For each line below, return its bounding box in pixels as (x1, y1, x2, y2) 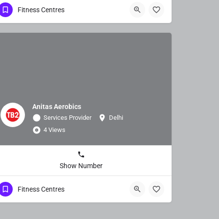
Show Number (60, 161, 103, 170)
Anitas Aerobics (32, 102, 81, 110)
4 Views (44, 126, 66, 133)
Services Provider (44, 113, 91, 121)
